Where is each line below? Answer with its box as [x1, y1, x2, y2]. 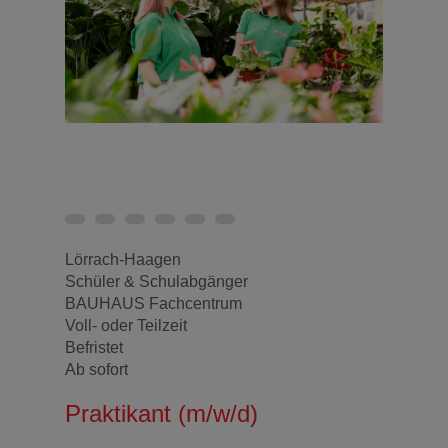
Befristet [65, 339, 123, 356]
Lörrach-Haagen [65, 251, 181, 268]
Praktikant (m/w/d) [65, 400, 258, 427]
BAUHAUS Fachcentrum [65, 295, 242, 312]
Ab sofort [65, 361, 128, 378]
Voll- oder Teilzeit [65, 317, 187, 334]
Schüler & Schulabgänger [65, 273, 248, 290]
